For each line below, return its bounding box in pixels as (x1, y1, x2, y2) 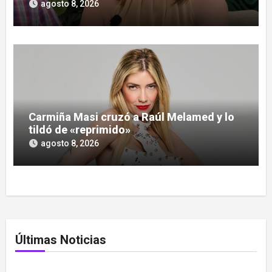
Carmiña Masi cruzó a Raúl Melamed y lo (29, 110, 235, 124)
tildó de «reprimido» (29, 123, 131, 137)
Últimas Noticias (15, 233, 106, 248)
